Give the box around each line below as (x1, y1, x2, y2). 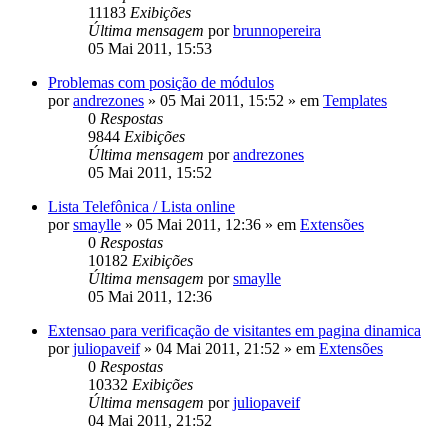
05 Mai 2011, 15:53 (88, 39, 212, 57)
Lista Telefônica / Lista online (48, 197, 235, 215)
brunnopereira (233, 21, 321, 39)
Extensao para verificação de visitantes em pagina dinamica (48, 321, 421, 339)
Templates (323, 91, 387, 109)
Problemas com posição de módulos (48, 73, 274, 91)
